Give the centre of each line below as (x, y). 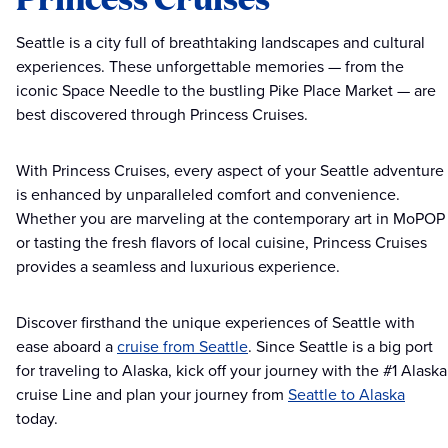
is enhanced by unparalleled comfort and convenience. (208, 195)
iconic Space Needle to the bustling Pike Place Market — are (226, 91)
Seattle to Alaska (346, 395)
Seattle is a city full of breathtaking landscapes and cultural (220, 43)
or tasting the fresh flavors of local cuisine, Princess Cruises (221, 243)
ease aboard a (66, 347)
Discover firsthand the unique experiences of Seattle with (215, 323)
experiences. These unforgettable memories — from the (210, 67)
